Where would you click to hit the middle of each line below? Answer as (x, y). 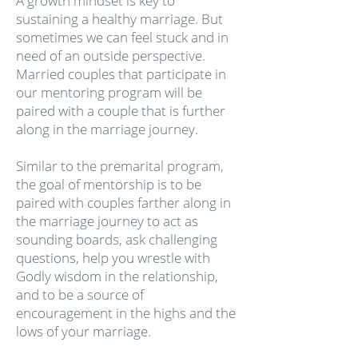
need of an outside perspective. (111, 56)
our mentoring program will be (109, 92)
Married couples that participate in (121, 74)
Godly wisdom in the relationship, (117, 276)
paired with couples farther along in (123, 203)
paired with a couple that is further (121, 111)
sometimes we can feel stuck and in (122, 37)
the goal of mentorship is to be (109, 184)
